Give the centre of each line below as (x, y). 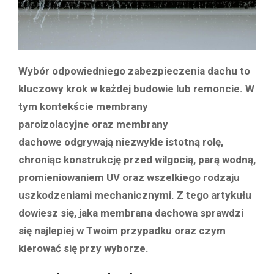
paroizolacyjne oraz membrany (93, 124)
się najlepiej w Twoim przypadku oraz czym (122, 231)
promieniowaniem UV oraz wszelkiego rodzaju (129, 178)
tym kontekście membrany (83, 107)
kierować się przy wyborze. (83, 249)
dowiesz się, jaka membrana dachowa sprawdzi (131, 213)
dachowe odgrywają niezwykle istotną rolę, (121, 142)
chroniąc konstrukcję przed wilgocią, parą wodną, (137, 160)
